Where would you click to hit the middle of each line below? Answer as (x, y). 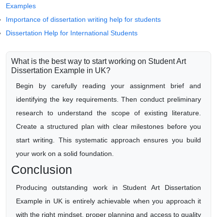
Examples (21, 6)
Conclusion (42, 170)
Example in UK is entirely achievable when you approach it (108, 201)
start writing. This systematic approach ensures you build (108, 140)
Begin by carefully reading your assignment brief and (108, 86)
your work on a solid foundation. (65, 154)
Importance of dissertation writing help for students (83, 19)
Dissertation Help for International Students (72, 33)
